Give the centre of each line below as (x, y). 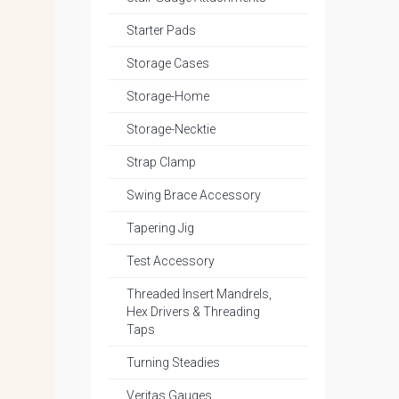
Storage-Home (168, 96)
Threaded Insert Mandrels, (199, 294)
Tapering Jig (160, 228)
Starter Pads (161, 30)
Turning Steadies (173, 362)
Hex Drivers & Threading (193, 312)
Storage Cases (168, 63)
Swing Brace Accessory (194, 195)
